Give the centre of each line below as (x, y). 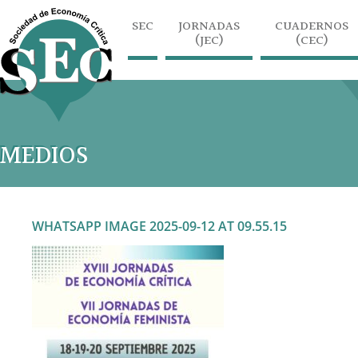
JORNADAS (209, 27)
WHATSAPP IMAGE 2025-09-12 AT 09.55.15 (159, 226)
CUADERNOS (312, 27)
